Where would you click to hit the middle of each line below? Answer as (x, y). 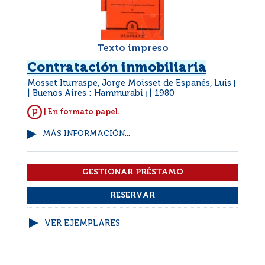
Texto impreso (132, 49)
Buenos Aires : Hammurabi (88, 93)
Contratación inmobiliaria (117, 68)
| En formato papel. (81, 112)
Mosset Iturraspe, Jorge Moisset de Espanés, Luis (130, 83)
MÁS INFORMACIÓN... (86, 134)
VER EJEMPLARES (82, 224)
